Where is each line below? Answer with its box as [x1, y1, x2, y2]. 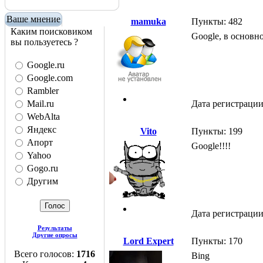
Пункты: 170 [191, 236, 242, 247]
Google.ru [27, 60, 65, 70]
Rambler [27, 86, 59, 96]
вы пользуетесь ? [11, 37, 78, 47]
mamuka [130, 16, 166, 27]
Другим [27, 176, 58, 186]
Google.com [27, 73, 73, 83]
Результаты [37, 224, 72, 231]
